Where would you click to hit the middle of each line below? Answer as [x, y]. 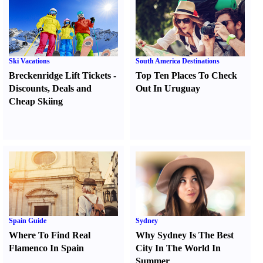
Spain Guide [28, 221]
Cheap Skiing [36, 101]
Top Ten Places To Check [187, 75]
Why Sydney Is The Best [185, 235]
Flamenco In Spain [46, 248]
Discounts [28, 88]
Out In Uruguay [168, 88]
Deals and [72, 88]
